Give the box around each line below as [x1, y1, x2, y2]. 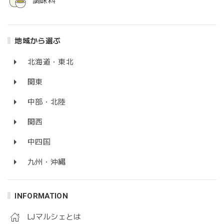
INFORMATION [14, 191, 68, 200]
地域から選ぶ [14, 36, 61, 45]
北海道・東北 [27, 57, 73, 66]
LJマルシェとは [27, 212, 81, 221]
